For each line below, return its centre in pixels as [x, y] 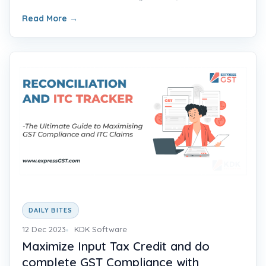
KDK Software [101, 229]
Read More [46, 18]
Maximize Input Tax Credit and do [116, 246]
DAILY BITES [50, 210]
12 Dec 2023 [44, 229]
